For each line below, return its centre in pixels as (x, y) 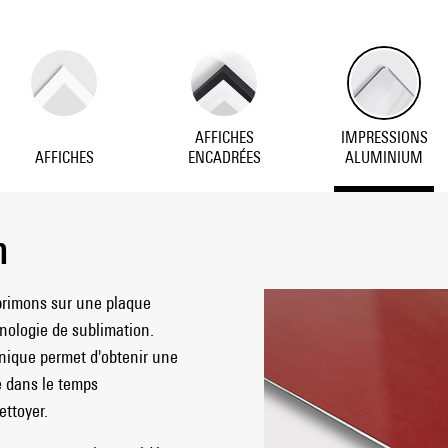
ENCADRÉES (224, 157)
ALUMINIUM (384, 157)
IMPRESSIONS (384, 137)
